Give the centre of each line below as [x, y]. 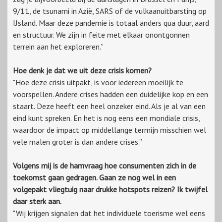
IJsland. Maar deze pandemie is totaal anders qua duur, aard [111, 23]
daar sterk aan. [37, 201]
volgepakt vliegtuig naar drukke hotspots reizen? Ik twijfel [110, 190]
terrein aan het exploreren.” [58, 47]
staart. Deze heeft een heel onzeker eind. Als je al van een [109, 106]
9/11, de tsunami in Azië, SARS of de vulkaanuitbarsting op [110, 11]
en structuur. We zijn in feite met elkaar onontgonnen [101, 35]
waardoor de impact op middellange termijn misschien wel [110, 130]
